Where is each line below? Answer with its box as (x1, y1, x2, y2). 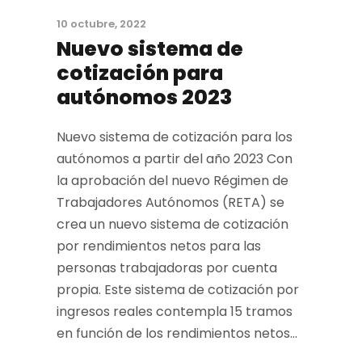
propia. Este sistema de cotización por (57, 280, 299, 299)
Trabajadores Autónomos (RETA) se (57, 193, 284, 212)
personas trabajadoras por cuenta (57, 259, 277, 277)
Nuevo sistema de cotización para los (57, 128, 293, 146)
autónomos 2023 (57, 83, 232, 112)
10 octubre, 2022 (57, 16, 146, 32)
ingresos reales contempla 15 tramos (57, 302, 293, 321)
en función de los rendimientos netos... (57, 324, 297, 343)
